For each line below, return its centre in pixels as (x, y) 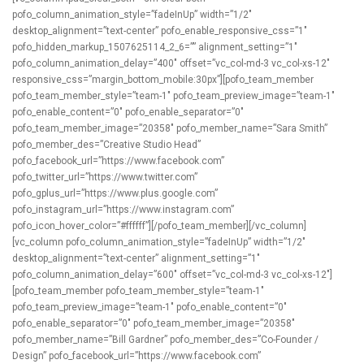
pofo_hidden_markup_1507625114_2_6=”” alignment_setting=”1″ (155, 47)
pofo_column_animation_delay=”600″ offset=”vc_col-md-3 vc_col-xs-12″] (172, 275)
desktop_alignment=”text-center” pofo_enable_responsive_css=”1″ (160, 31)
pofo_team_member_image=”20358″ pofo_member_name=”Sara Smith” (170, 128)
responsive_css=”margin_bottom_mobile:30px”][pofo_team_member (163, 80)
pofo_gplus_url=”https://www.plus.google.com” (115, 193)
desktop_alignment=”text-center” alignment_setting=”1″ (136, 258)
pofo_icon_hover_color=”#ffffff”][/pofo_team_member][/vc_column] (159, 226)
